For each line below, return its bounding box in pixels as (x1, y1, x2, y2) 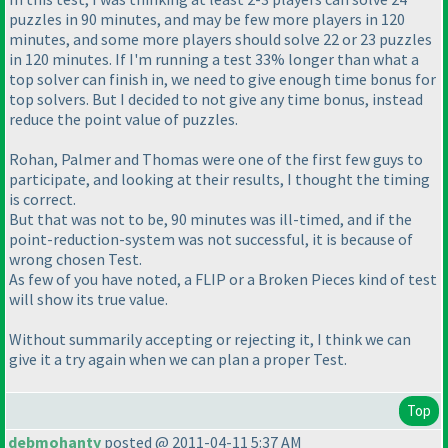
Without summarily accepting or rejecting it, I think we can (9, 328, 411, 349)
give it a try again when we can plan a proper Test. (9, 348, 347, 369)
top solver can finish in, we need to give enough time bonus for (9, 68, 436, 89)
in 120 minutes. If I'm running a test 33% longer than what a (9, 48, 419, 69)
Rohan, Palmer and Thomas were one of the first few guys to (9, 148, 423, 169)
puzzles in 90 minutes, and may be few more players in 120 (9, 8, 405, 29)
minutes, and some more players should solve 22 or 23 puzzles (9, 28, 432, 49)
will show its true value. (9, 288, 168, 309)
